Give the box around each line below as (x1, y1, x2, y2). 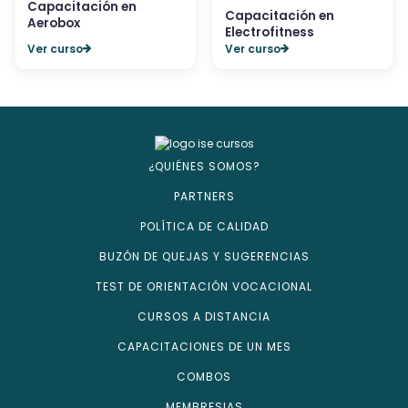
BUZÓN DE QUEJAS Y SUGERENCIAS (98, 248, 310, 264)
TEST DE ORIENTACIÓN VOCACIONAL (96, 278, 312, 294)
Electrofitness (225, 24, 314, 42)
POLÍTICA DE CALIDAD (139, 218, 269, 234)
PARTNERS (173, 188, 235, 204)
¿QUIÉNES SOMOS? (148, 158, 260, 174)
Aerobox (27, 15, 80, 32)
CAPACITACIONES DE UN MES (117, 338, 291, 354)
